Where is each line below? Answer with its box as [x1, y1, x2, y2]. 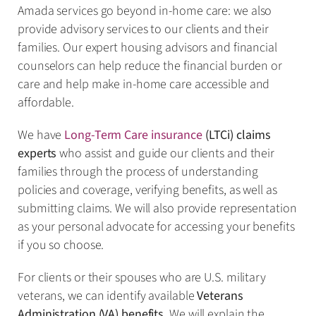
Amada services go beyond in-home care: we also [18, 1, 272, 20]
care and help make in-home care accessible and [18, 75, 270, 93]
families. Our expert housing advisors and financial [18, 38, 277, 56]
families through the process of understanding [18, 162, 258, 181]
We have [18, 126, 65, 144]
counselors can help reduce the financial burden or [18, 56, 282, 75]
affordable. [18, 93, 74, 111]
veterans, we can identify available [18, 286, 197, 305]
